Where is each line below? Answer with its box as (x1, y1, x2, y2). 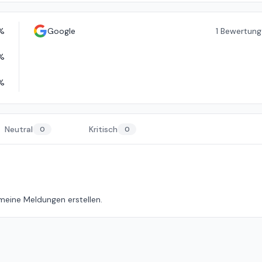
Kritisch (89, 124, 118, 135)
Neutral (5, 124, 33, 135)
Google (47, 26, 75, 36)
